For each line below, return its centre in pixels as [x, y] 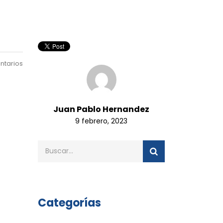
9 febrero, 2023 [101, 121]
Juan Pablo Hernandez [101, 109]
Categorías [69, 203]
